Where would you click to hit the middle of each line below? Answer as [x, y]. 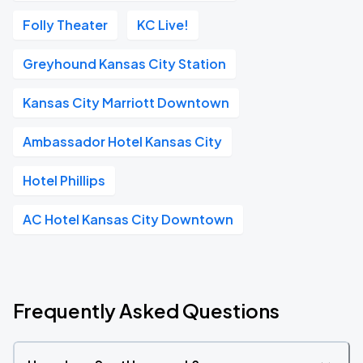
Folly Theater [65, 25]
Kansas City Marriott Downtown [126, 102]
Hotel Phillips [64, 180]
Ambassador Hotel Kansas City [122, 141]
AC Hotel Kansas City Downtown [128, 219]
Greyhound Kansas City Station [124, 64]
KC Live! [163, 25]
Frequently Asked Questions [146, 310]
